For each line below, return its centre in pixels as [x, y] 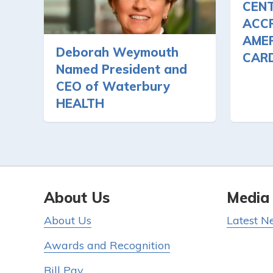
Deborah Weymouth [117, 52]
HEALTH [80, 103]
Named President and [122, 69]
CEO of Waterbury [113, 86]
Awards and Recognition [107, 245]
